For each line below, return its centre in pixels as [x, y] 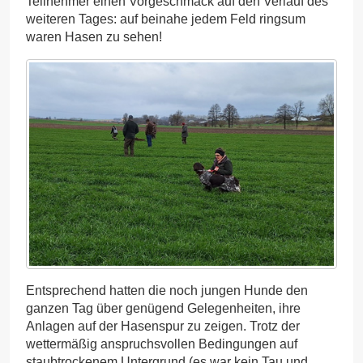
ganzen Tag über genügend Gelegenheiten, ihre [163, 308]
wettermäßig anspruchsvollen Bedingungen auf [162, 344]
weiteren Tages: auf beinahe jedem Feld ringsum [166, 19]
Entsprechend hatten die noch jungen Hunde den [167, 290]
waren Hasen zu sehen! [94, 37]
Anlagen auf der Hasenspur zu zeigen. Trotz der [163, 326]
